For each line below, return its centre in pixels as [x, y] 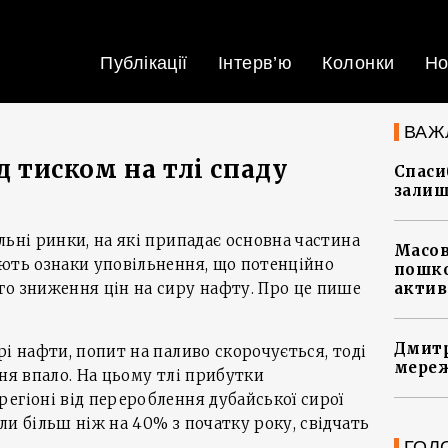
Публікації [144, 63]
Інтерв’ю [255, 63]
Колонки [358, 63]
